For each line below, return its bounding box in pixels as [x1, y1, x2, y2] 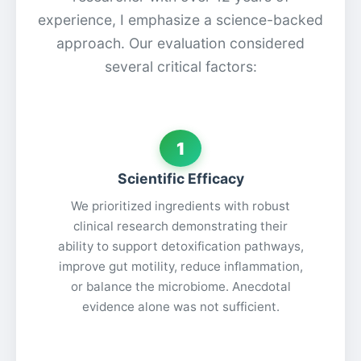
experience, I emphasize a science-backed [38, 11, 323, 29]
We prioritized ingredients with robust [71, 197, 290, 214]
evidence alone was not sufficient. [81, 298, 280, 314]
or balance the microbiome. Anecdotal [70, 278, 291, 294]
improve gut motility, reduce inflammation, [58, 258, 303, 274]
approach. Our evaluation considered [56, 35, 305, 52]
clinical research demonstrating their [73, 218, 288, 234]
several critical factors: [104, 58, 257, 76]
